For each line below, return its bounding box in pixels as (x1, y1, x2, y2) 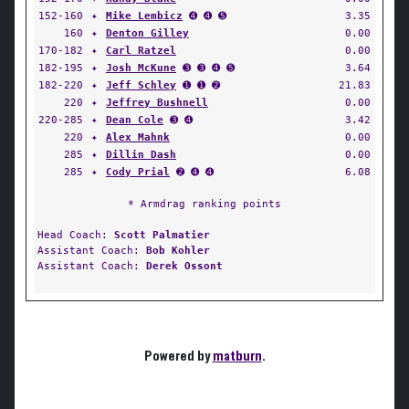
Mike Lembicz (106, 9, 183, 22)
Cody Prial (106, 165, 170, 178)
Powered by (143, 349, 213, 363)
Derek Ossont (146, 259, 223, 272)
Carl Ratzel (106, 44, 176, 57)
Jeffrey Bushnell (106, 96, 208, 109)
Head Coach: (37, 228, 114, 241)
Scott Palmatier (114, 228, 210, 241)
